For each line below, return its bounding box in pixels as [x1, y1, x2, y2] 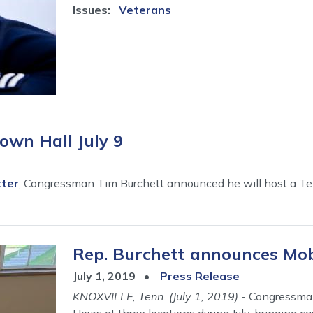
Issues [73, 2, 108, 17]
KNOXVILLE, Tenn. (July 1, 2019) [73, 289, 241, 303]
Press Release [160, 268, 240, 283]
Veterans [119, 2, 171, 17]
